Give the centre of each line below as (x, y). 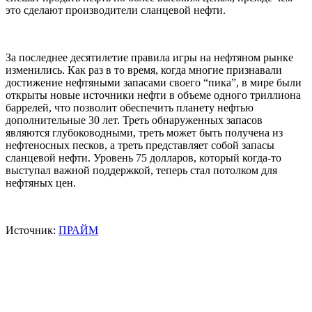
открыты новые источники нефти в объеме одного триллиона (153, 95)
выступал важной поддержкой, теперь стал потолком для (141, 171)
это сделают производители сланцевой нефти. (116, 10)
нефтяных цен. (41, 183)
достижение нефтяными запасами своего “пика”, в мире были (154, 83)
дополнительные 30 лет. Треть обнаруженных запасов (134, 120)
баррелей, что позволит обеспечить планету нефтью (130, 108)
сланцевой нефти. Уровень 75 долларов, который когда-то (143, 158)
